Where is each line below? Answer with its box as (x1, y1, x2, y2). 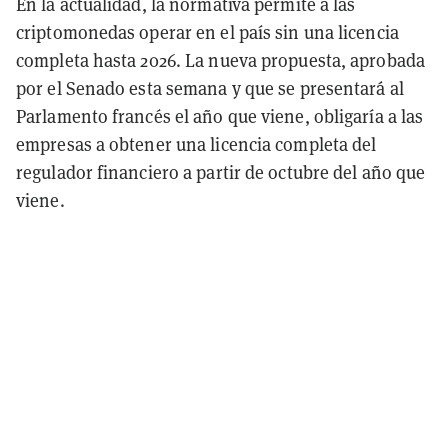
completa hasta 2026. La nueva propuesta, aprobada (16, 47, 425, 72)
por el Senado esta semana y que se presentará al (16, 75, 404, 100)
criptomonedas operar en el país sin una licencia (16, 19, 399, 44)
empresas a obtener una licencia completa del (16, 131, 377, 156)
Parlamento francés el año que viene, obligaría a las (16, 103, 424, 128)
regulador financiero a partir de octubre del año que (16, 159, 426, 184)
